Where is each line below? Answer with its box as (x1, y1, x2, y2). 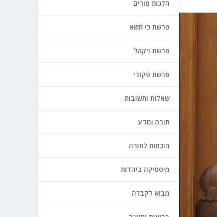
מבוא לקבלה (131, 188, 170, 198)
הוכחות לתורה (128, 141, 170, 150)
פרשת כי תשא (129, 22, 170, 31)
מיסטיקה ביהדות (120, 165, 170, 174)
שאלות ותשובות (124, 93, 170, 103)
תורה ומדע (138, 117, 170, 126)
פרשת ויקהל (133, 46, 170, 55)
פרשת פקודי (133, 70, 170, 79)
